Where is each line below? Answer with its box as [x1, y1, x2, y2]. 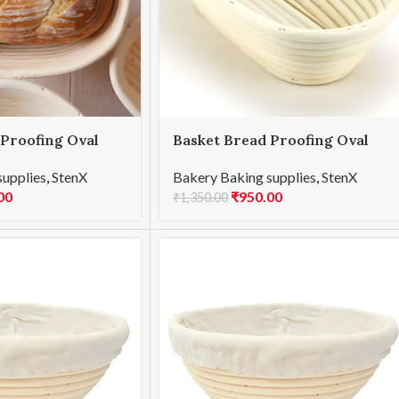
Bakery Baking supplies [172, 168, 316, 186]
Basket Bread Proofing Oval [172, 130, 369, 149]
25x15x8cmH [172, 150, 261, 168]
